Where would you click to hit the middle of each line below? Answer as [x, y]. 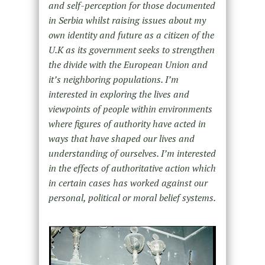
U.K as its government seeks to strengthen [131, 49]
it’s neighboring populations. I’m [113, 79]
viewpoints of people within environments [130, 109]
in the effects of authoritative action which [132, 168]
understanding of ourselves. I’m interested [132, 153]
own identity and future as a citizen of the [131, 35]
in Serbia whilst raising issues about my [127, 20]
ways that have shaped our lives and [121, 138]
